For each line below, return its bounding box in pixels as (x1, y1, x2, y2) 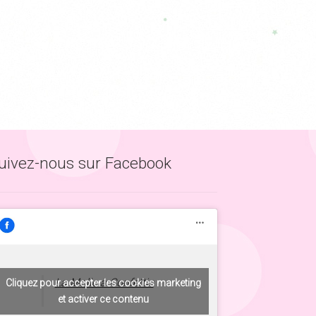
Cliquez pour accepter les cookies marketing (5, 276, 201, 288)
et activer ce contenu (57, 293, 149, 305)
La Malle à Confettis (54, 276, 154, 290)
